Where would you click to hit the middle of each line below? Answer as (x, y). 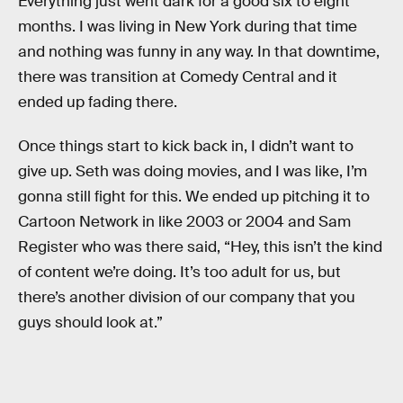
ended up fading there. (98, 102)
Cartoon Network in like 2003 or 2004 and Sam (184, 222)
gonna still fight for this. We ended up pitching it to (194, 197)
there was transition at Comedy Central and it (178, 76)
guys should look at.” (90, 323)
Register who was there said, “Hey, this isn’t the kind (200, 247)
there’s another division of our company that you (187, 298)
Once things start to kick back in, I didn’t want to (186, 147)
